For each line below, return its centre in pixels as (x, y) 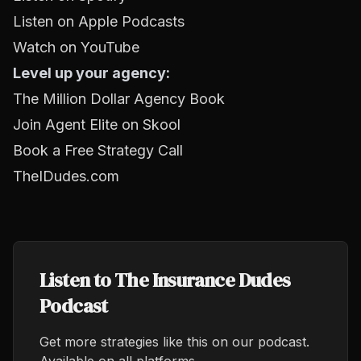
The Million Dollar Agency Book (119, 99)
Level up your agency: (91, 73)
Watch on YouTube (76, 47)
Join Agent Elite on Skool (97, 124)
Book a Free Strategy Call (98, 150)
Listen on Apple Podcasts (99, 21)
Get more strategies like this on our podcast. (174, 342)
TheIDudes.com (66, 176)
